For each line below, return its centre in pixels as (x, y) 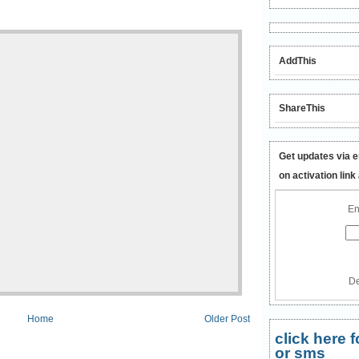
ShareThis (302, 108)
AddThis (297, 61)
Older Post (227, 319)
